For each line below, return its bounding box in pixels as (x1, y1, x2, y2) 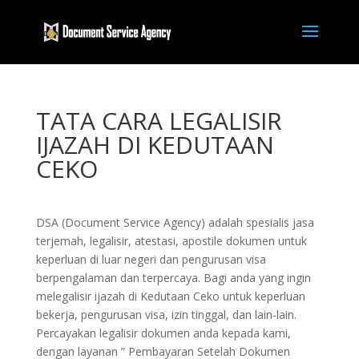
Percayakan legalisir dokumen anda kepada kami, (35, 325, 291, 341)
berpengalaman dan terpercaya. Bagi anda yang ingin (35, 270, 311, 285)
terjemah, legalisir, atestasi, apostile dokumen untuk (35, 233, 307, 248)
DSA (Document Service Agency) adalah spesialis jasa (35, 215, 314, 230)
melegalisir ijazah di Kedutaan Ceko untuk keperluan (35, 288, 305, 304)
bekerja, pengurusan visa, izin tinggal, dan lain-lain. (35, 307, 296, 322)
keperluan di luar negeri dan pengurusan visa (35, 252, 266, 267)
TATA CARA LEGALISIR (35, 104, 282, 137)
